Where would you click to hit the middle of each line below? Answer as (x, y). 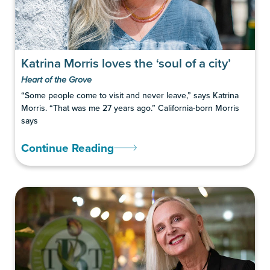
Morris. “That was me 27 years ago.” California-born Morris (130, 108)
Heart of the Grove (56, 80)
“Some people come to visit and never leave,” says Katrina (130, 95)
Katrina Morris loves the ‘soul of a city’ (126, 63)
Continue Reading (67, 147)
